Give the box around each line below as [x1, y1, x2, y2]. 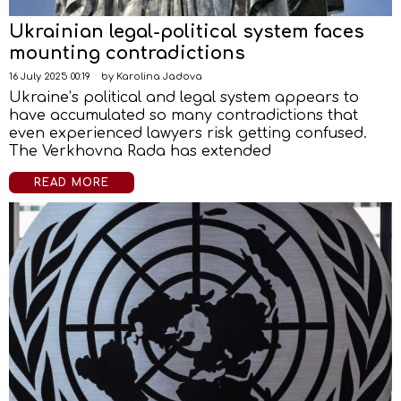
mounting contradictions [9, 43, 245, 64]
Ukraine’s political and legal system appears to [9, 90, 359, 106]
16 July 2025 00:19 [9, 71, 90, 82]
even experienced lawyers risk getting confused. [9, 125, 367, 141]
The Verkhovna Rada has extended [9, 143, 271, 159]
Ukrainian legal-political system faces [9, 21, 364, 42]
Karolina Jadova [116, 71, 202, 82]
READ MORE [34, 176, 109, 189]
